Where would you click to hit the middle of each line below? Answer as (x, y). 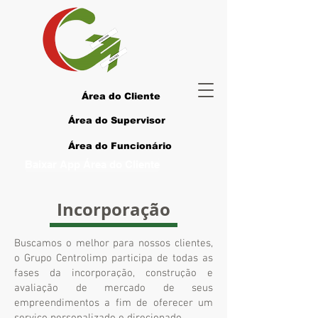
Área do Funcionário (120, 146)
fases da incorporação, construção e (114, 273)
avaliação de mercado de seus (114, 288)
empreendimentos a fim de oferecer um (114, 303)
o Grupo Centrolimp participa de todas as (114, 258)
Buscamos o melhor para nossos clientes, (114, 243)
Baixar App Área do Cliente (92, 164)
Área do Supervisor (117, 120)
